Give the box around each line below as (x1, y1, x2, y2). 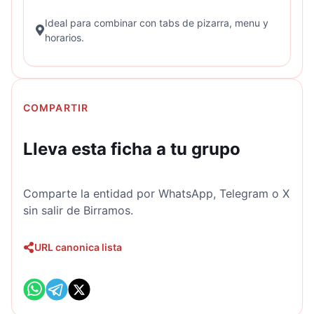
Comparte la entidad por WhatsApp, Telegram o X (23, 186, 289, 201)
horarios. (45, 31, 85, 43)
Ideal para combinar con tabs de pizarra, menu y (45, 16, 269, 29)
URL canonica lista (34, 241, 122, 254)
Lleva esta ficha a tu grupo (23, 139, 240, 160)
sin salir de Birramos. (23, 203, 133, 218)
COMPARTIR (23, 101, 89, 114)
